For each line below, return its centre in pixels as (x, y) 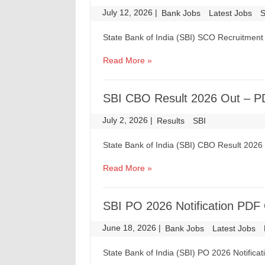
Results (171, 121)
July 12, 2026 (129, 12)
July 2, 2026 (127, 120)
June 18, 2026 (131, 228)
